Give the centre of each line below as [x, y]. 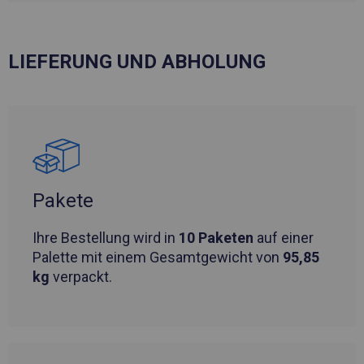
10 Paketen [216, 238]
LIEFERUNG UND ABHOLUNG [137, 62]
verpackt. [81, 277]
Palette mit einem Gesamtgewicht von [158, 258]
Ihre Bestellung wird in [106, 238]
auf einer [284, 238]
